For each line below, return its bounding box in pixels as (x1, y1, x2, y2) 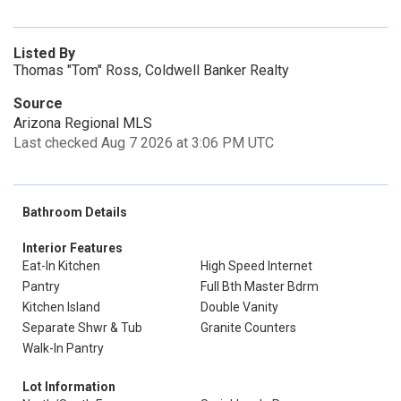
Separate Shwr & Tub (22, 320, 142, 335)
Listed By (13, 45, 75, 62)
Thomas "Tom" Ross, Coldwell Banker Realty (13, 62, 289, 79)
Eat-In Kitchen (22, 259, 100, 273)
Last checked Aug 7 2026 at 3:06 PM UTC (13, 134, 274, 151)
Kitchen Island (22, 300, 100, 314)
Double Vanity (200, 300, 278, 314)
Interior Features (22, 241, 123, 255)
